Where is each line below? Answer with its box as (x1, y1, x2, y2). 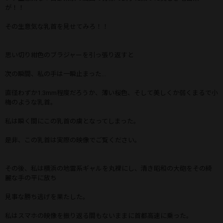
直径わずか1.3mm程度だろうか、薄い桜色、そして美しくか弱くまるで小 (5, 89, 218, 97)
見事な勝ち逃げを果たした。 (5, 193, 89, 201)
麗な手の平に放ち (5, 174, 57, 182)
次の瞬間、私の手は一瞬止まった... (5, 70, 106, 78)
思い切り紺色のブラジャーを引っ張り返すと (5, 51, 134, 59)
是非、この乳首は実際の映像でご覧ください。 (5, 136, 141, 144)
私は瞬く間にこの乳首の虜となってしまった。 (5, 117, 140, 125)
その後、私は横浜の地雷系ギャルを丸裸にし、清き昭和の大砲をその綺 (5, 164, 212, 172)
